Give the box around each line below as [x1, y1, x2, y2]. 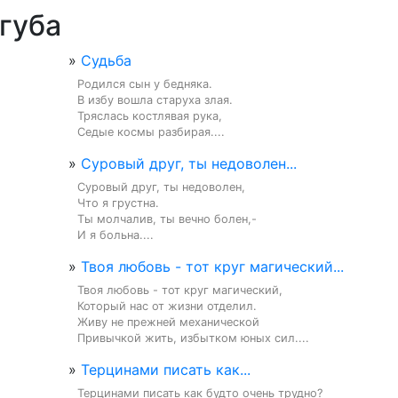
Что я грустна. [77, 196, 159, 210]
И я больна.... [77, 228, 154, 242]
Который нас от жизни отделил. [77, 299, 257, 313]
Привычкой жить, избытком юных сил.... [77, 331, 309, 345]
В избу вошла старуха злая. [77, 93, 233, 107]
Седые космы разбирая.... [77, 125, 225, 139]
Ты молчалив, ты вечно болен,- [77, 212, 257, 226]
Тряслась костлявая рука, [77, 109, 222, 123]
